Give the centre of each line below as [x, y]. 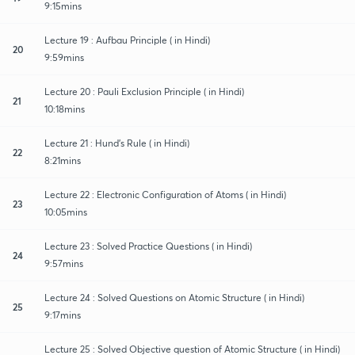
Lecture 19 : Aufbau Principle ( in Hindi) [127, 40]
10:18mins [65, 109]
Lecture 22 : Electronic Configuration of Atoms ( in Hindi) [165, 194]
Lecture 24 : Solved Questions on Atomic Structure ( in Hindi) [174, 297]
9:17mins [63, 315]
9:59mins [64, 57]
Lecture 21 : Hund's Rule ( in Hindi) [117, 143]
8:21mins [63, 160]
